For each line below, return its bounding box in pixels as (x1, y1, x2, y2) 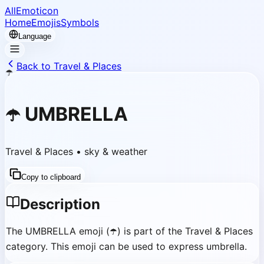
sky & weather (84, 145, 147, 157)
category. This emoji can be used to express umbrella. (6, 240, 247, 252)
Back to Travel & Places (16, 60, 121, 72)
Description (20, 195, 100, 213)
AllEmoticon (5, 5, 58, 16)
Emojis (31, 16, 61, 28)
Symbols (61, 16, 99, 28)
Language (18, 32, 51, 41)
